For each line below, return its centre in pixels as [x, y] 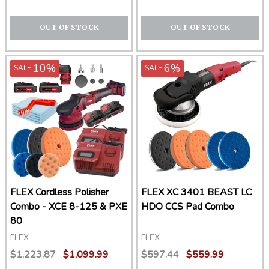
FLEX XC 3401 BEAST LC [196, 192]
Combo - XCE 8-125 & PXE [69, 207]
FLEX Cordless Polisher [59, 192]
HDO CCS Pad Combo [188, 207]
